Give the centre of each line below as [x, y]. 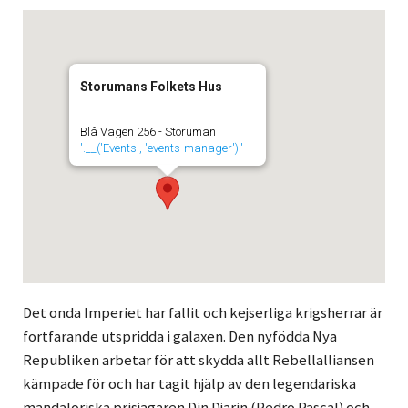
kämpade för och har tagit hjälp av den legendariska [189, 384]
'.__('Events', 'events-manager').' [161, 148]
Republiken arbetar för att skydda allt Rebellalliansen [198, 361]
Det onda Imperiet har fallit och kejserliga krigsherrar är [202, 313]
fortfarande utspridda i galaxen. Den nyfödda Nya [179, 337]
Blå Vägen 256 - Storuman [148, 132]
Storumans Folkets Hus [151, 87]
